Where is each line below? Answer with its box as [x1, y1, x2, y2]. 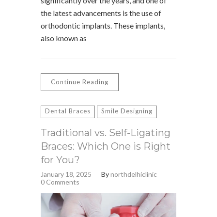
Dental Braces [45, 107, 91, 115]
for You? [41, 154, 80, 166]
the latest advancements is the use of [41, 8, 161, 17]
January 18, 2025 [41, 170, 92, 178]
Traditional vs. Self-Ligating [41, 127, 170, 139]
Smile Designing [101, 107, 153, 115]
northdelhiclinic [110, 170, 157, 178]
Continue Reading [51, 78, 108, 86]
